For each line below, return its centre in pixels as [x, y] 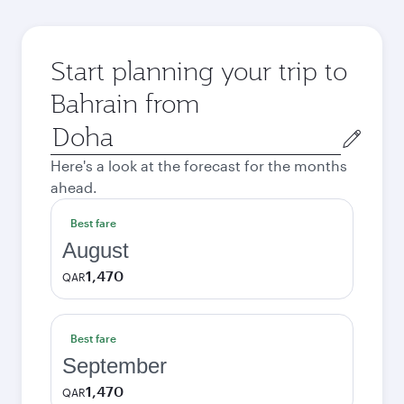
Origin [71, 129]
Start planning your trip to [199, 71]
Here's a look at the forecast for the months [199, 165]
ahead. [74, 187]
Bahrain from [125, 103]
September [115, 366]
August [96, 250]
